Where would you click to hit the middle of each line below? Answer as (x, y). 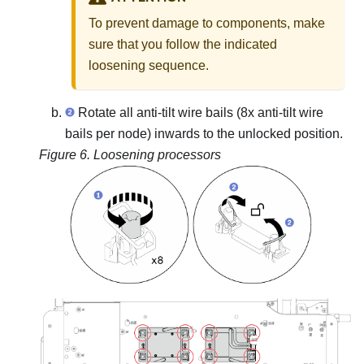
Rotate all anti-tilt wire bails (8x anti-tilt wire (199, 113)
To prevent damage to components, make (207, 24)
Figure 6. (66, 155)
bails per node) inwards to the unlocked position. (204, 134)
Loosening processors (157, 155)
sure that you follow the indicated (183, 45)
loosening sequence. (149, 66)
